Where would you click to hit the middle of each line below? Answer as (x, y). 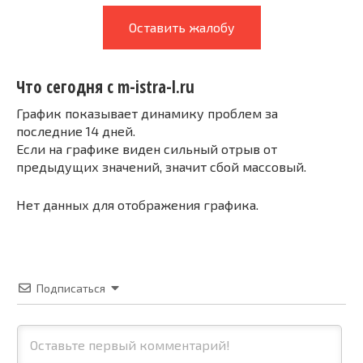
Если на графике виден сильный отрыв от (147, 148)
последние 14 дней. (76, 130)
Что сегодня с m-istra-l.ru (105, 87)
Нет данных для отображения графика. (137, 204)
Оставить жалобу (181, 27)
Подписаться (71, 288)
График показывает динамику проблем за (147, 113)
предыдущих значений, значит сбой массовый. (161, 166)
